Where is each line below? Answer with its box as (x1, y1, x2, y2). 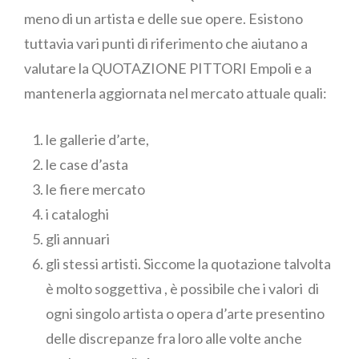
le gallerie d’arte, (46, 131, 149, 149)
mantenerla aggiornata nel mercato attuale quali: (24, 84, 327, 103)
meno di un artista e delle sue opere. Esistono (24, 10, 303, 28)
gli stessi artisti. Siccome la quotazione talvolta (46, 255, 331, 273)
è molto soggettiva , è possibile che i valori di (46, 280, 319, 298)
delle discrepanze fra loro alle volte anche (46, 329, 305, 348)
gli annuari (46, 230, 110, 248)
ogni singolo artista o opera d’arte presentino (46, 305, 325, 323)
